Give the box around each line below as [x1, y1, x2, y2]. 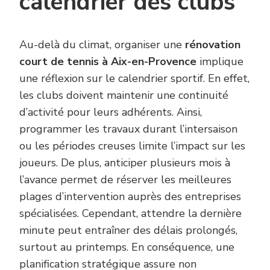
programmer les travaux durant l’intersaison [19, 122, 237, 137]
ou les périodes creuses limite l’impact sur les [19, 139, 245, 154]
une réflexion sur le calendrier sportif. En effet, [19, 71, 250, 86]
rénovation [185, 37, 240, 52]
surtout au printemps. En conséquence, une [19, 240, 234, 255]
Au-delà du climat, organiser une [19, 37, 185, 52]
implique [196, 54, 243, 69]
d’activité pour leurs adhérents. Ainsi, [19, 105, 202, 120]
